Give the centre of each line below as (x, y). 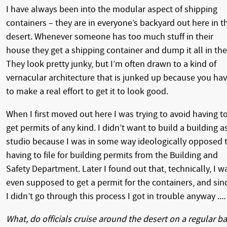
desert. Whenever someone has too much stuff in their (110, 36)
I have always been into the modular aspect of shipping (112, 9)
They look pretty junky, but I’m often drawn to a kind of (111, 64)
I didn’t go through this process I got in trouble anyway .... (116, 196)
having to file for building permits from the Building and (112, 155)
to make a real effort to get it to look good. (87, 91)
